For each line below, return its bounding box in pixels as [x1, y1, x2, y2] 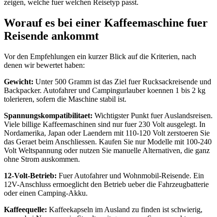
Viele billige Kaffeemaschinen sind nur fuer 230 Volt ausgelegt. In [4, 120, 205, 128]
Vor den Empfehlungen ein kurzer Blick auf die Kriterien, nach [4, 52, 196, 61]
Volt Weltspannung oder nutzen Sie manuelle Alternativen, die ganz [4, 146, 210, 155]
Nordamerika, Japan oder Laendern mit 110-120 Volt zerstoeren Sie [4, 128, 210, 137]
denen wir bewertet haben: [4, 61, 85, 69]
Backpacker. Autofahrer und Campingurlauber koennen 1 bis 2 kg [4, 86, 205, 94]
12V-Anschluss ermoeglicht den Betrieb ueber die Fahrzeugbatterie [4, 180, 209, 188]
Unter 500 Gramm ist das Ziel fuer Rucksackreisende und [33, 77, 211, 86]
